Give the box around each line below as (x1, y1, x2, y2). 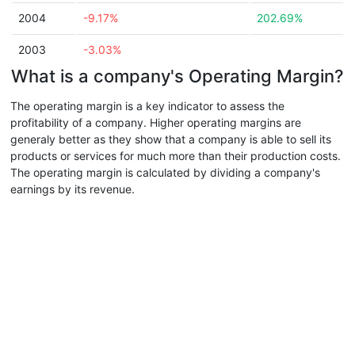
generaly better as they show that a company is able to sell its (10, 132, 331, 146)
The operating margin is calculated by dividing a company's (10, 166, 320, 179)
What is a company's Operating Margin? (11, 66, 344, 86)
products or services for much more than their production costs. (10, 149, 341, 162)
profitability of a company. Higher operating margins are (10, 116, 301, 129)
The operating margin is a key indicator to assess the (10, 99, 284, 113)
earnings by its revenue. (10, 182, 135, 196)
